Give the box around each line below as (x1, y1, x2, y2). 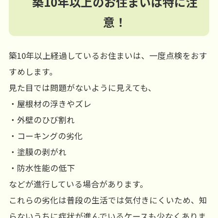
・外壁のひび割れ (8, 113, 75, 126)
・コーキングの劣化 (8, 129, 83, 142)
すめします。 (8, 65, 57, 77)
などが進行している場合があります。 (8, 178, 148, 190)
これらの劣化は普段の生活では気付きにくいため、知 (8, 194, 207, 206)
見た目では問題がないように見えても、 (8, 81, 156, 93)
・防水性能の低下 (8, 162, 75, 174)
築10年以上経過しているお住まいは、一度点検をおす (8, 49, 207, 61)
